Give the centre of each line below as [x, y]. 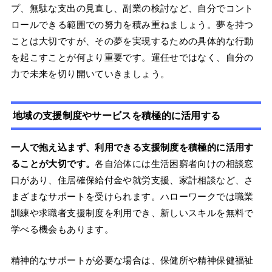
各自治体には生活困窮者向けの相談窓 [174, 164]
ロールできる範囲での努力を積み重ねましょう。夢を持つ [132, 25]
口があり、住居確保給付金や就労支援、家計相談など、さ [132, 180]
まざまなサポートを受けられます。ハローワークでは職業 [132, 197]
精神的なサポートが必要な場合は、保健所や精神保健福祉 [132, 260]
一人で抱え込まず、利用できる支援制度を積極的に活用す [132, 148]
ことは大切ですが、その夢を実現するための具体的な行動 [132, 41]
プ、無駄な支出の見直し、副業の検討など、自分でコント [132, 8]
